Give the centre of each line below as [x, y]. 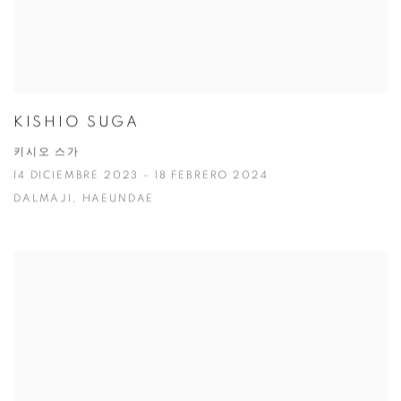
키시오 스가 [47, 153]
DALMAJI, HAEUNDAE [84, 200]
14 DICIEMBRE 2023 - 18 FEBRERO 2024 [141, 176]
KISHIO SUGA [77, 123]
